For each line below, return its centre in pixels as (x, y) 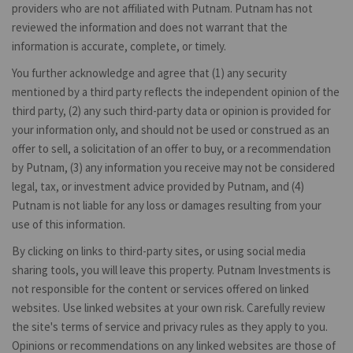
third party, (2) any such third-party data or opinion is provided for (171, 110)
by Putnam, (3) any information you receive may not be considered (173, 167)
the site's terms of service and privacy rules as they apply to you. (170, 326)
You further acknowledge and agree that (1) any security (149, 72)
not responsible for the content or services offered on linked (160, 288)
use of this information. (69, 224)
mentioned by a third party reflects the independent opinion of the (176, 91)
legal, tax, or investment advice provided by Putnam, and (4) (158, 186)
